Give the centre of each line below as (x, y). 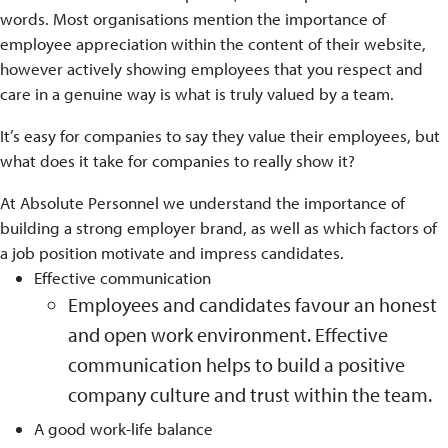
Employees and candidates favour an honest (253, 304)
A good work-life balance (124, 429)
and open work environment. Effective (228, 334)
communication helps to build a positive (237, 364)
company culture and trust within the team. (250, 394)
